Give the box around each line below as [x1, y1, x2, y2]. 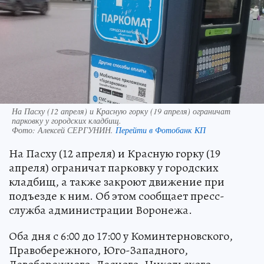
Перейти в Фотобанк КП [115, 124, 206, 136]
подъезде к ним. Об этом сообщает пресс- [9, 188, 225, 204]
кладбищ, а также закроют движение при [9, 174, 225, 190]
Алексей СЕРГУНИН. [38, 124, 115, 136]
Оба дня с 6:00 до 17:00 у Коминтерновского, [9, 228, 233, 245]
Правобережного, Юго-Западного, [9, 242, 188, 259]
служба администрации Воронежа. [9, 202, 192, 219]
